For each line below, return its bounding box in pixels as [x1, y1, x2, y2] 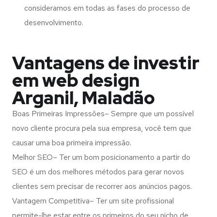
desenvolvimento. [24, 17, 83, 28]
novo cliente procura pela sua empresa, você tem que [12, 123, 191, 134]
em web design [12, 69, 139, 93]
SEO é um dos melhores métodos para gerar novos [12, 167, 184, 177]
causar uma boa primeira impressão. [12, 138, 131, 148]
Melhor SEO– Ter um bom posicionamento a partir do [12, 152, 190, 163]
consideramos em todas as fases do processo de [24, 3, 190, 14]
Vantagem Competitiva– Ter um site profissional [12, 196, 174, 206]
